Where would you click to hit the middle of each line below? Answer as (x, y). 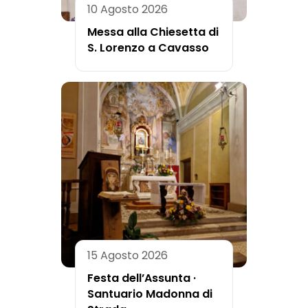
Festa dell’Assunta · (142, 278)
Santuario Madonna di (150, 294)
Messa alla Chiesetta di (153, 32)
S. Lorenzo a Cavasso (148, 47)
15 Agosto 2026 (128, 255)
